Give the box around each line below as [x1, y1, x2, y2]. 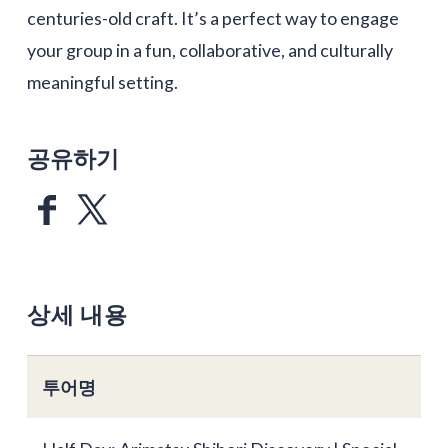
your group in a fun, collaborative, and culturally [26, 39, 393, 62]
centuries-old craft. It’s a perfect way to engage [26, 7, 399, 30]
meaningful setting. [26, 71, 178, 94]
